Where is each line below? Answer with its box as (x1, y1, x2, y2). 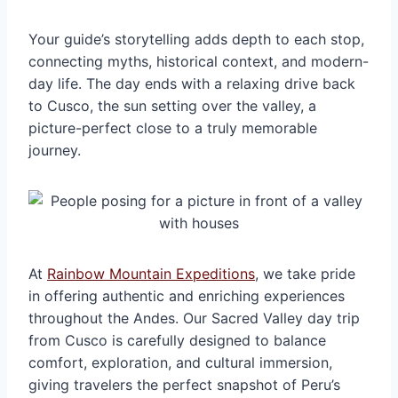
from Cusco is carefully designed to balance (28, 330, 326, 349)
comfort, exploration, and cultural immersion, (28, 353, 332, 371)
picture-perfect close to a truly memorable (28, 118, 317, 137)
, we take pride (255, 264, 355, 283)
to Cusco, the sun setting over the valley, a (28, 96, 316, 115)
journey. (28, 140, 81, 159)
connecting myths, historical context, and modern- (28, 52, 369, 70)
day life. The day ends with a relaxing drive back (28, 74, 355, 92)
